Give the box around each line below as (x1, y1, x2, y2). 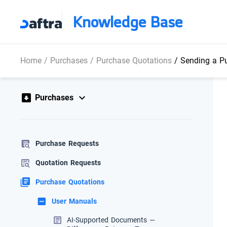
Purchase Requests (35, 137, 99, 150)
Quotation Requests (35, 156, 101, 170)
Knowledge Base (72, 8, 183, 35)
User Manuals (52, 195, 97, 208)
